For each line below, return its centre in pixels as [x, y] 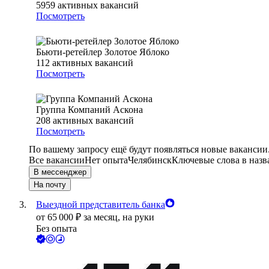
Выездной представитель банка [101, 205]
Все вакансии [57, 160]
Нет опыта [106, 160]
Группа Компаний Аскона [89, 110]
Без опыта [56, 229]
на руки [138, 217]
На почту [50, 185]
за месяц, [103, 217]
